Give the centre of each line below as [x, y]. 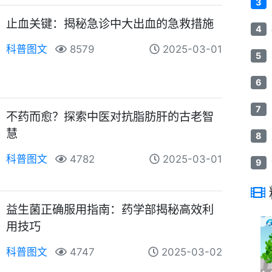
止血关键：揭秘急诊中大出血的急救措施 [110, 23]
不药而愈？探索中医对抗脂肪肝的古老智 [110, 116]
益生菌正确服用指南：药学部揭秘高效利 [110, 209]
